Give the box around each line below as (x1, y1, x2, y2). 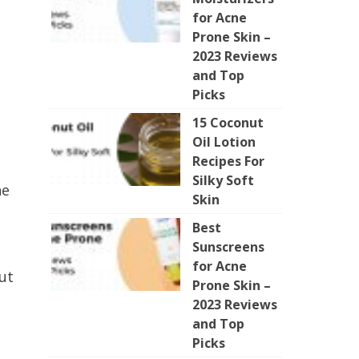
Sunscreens (192, 238, 264, 256)
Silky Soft (192, 171, 254, 189)
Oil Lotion (192, 133, 256, 151)
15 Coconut (192, 114, 264, 131)
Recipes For (192, 152, 264, 170)
